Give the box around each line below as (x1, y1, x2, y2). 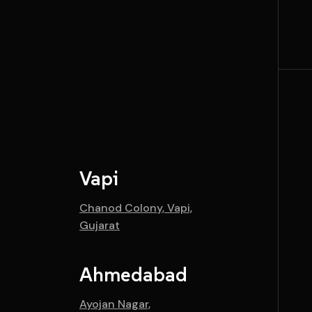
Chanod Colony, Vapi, (79, 201, 192, 216)
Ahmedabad (79, 263, 187, 288)
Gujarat (79, 218, 120, 233)
